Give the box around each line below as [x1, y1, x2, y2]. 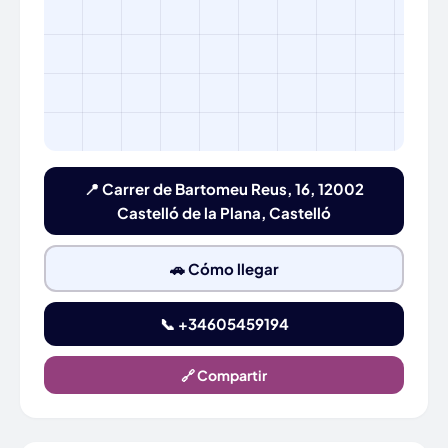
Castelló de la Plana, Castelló [117, 203, 331, 222]
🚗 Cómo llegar [169, 258, 279, 278]
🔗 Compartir [181, 366, 267, 384]
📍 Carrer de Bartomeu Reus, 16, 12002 [84, 179, 364, 198]
